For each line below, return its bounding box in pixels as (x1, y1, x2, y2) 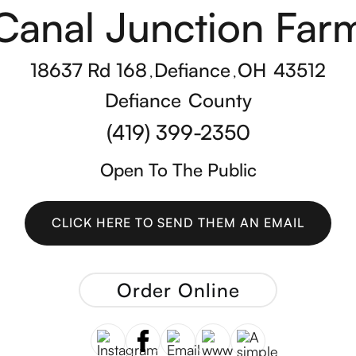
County (188, 87, 252, 112)
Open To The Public (99, 157, 257, 180)
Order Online (116, 277, 240, 302)
